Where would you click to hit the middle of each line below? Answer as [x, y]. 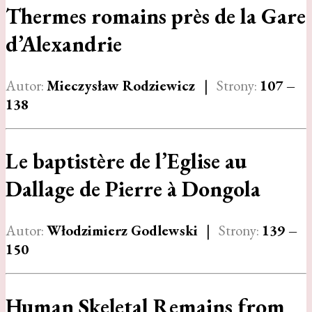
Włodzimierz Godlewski [122, 231]
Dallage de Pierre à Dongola [133, 189]
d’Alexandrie [64, 44]
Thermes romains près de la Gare [156, 16]
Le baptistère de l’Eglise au [126, 161]
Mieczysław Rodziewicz [123, 85]
